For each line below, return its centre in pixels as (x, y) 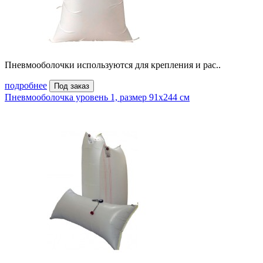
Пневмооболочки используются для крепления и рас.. (113, 65)
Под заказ (72, 86)
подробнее (26, 86)
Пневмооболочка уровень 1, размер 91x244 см (97, 97)
